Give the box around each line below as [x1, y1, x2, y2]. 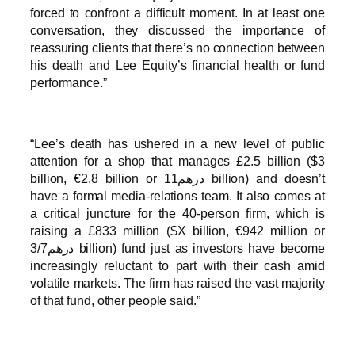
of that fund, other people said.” [30, 292, 200, 307]
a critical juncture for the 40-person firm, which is [30, 205, 325, 220]
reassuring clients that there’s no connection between [30, 40, 325, 55]
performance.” [30, 75, 107, 90]
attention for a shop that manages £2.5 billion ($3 [30, 153, 325, 168]
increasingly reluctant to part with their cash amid [30, 258, 325, 273]
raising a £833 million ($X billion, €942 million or [30, 223, 325, 238]
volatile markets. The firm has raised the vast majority [30, 275, 325, 290]
